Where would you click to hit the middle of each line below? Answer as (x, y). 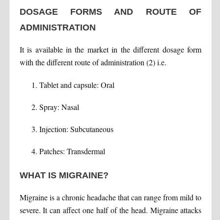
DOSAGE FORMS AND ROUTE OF (110, 12)
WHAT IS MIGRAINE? (64, 175)
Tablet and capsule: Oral (77, 84)
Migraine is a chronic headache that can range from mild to (110, 197)
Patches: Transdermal (72, 151)
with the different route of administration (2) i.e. (93, 62)
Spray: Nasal (59, 107)
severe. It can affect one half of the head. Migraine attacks (110, 210)
